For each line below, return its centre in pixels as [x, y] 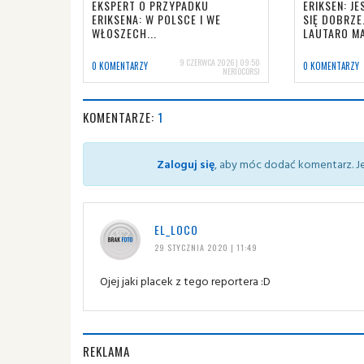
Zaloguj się [186, 163]
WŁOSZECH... [124, 32]
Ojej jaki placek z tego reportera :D [185, 280]
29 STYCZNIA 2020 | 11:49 [206, 247]
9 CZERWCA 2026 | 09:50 [220, 62]
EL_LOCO [176, 229]
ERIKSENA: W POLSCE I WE [156, 19]
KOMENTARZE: [120, 117]
